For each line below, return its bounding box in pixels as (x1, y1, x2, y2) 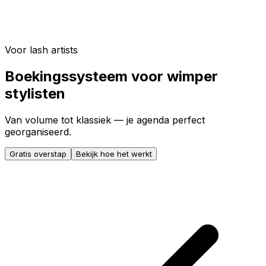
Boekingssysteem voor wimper (5, 67, 218, 85)
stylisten (5, 84, 65, 102)
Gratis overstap (9, 148, 66, 159)
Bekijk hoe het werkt (76, 148, 152, 159)
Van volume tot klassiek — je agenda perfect (5, 113, 205, 126)
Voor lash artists (5, 44, 78, 56)
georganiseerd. (5, 125, 71, 138)
